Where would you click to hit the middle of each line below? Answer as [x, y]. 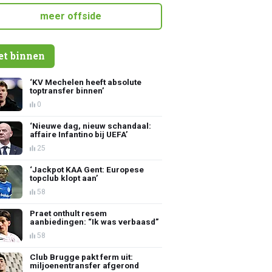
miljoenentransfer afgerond [85, 265]
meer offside [71, 16]
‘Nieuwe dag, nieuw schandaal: [91, 125]
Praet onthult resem [69, 213]
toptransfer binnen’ [67, 90]
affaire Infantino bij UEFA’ [79, 134]
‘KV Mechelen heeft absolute [86, 82]
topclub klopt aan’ [64, 178]
